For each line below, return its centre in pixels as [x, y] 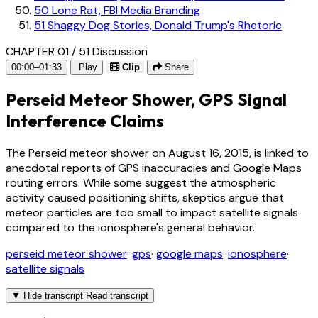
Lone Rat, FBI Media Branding [125, 10]
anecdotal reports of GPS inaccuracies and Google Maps [154, 168]
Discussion [120, 51]
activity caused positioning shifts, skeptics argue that [145, 197]
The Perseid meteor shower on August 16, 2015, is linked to [157, 153]
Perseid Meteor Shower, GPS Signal [146, 99]
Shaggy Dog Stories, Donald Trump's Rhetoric [163, 25]
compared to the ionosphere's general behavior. [130, 227]
